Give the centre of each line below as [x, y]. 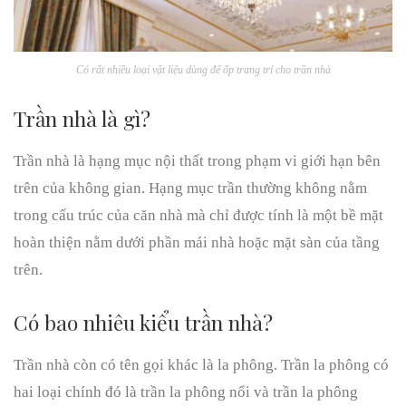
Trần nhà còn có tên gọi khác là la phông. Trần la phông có [201, 365]
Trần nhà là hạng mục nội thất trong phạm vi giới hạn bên [197, 161]
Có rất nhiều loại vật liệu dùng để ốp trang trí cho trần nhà [203, 70]
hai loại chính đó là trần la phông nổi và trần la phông [186, 392]
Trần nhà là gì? [82, 118]
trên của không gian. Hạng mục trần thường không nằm [190, 188]
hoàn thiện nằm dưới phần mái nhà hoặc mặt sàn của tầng [197, 242]
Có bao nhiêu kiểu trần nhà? [143, 322]
